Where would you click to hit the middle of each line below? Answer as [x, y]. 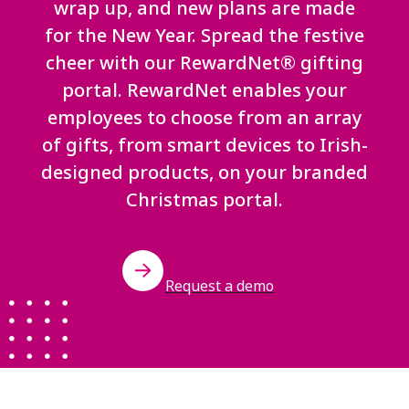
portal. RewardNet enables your [204, 90]
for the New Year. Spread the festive [204, 35]
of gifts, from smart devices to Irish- [204, 145]
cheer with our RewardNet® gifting [204, 63]
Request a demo [220, 286]
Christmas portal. [204, 199]
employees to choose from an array [204, 117]
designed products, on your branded [204, 172]
